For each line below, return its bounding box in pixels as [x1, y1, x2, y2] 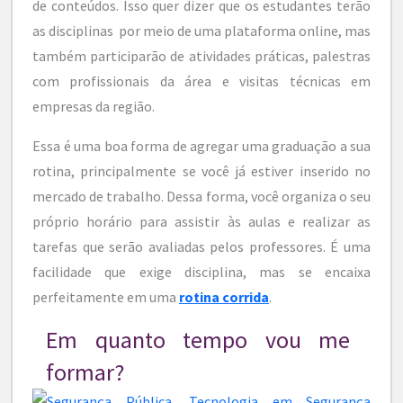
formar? [46, 356, 124, 387]
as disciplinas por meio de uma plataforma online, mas [32, 21, 371, 40]
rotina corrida [179, 287, 269, 306]
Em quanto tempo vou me [46, 324, 351, 354]
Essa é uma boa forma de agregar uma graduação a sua [32, 136, 371, 155]
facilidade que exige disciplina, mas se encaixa [32, 262, 371, 281]
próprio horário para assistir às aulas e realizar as [32, 211, 371, 230]
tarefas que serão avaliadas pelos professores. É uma [32, 237, 371, 255]
